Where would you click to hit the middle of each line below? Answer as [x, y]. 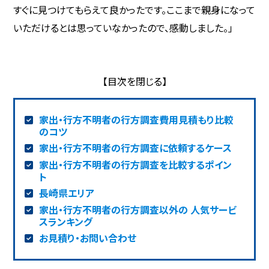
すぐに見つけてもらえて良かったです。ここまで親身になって [134, 9]
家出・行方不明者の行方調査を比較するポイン [135, 164]
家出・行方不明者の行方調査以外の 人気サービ [138, 209]
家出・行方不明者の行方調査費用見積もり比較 [136, 119]
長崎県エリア [66, 192]
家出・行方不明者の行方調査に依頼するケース [135, 147]
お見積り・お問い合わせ [87, 237]
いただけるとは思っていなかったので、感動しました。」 [123, 27]
